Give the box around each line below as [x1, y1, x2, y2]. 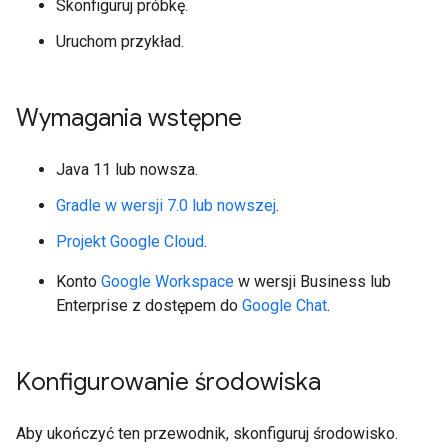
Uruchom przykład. [56, 32, 184, 51]
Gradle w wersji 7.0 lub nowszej [56, 196, 276, 215]
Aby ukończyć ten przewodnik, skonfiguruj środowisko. [16, 424, 398, 443]
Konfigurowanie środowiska [16, 367, 321, 397]
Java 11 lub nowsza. [56, 160, 198, 179]
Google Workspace [101, 272, 234, 291]
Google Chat [242, 296, 327, 315]
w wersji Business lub [234, 272, 391, 291]
